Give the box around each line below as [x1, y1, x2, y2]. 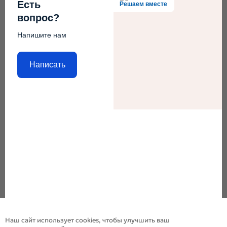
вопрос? [17, 12, 60, 23]
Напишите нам [17, 30, 67, 39]
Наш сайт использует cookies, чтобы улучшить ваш [5, 215, 170, 224]
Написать [29, 60, 65, 69]
